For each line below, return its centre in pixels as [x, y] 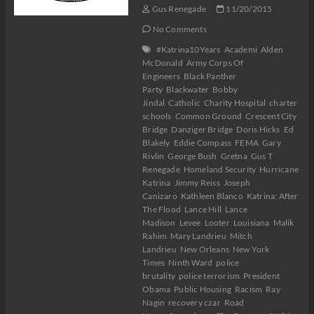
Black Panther [210, 76]
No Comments [179, 29]
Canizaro [160, 196]
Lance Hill [203, 209]
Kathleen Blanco [212, 196]
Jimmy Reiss [197, 183]
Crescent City [271, 116]
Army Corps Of [215, 63]
